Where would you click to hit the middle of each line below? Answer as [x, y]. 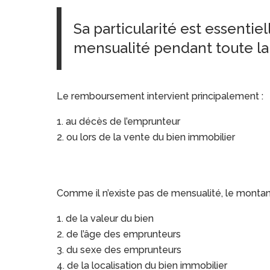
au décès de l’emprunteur [123, 122]
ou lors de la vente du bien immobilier [151, 137]
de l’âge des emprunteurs [124, 234]
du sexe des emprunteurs [124, 250]
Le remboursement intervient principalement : [160, 96]
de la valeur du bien [110, 219]
